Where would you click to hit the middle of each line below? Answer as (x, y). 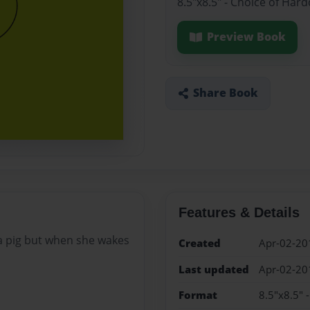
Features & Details (239, 213)
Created (199, 244)
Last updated (213, 269)
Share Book (225, 93)
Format (198, 295)
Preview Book (246, 37)
